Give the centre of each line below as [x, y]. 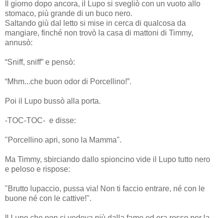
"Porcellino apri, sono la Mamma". [63, 140]
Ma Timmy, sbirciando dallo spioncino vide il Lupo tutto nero [108, 159]
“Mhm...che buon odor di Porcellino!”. [68, 81]
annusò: [19, 42]
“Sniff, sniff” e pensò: [40, 62]
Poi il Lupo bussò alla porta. [53, 101]
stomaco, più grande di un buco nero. [69, 13]
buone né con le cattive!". [48, 198]
